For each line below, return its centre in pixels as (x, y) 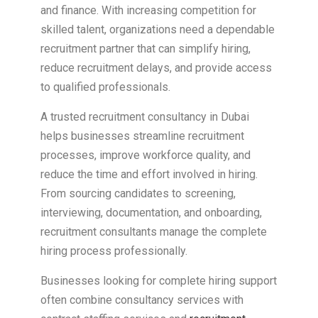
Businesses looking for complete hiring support (158, 281)
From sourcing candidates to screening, (138, 194)
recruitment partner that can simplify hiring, (145, 49)
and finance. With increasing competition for (148, 11)
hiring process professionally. (114, 251)
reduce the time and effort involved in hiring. (149, 175)
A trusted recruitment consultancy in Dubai (144, 117)
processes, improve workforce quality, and (145, 155)
